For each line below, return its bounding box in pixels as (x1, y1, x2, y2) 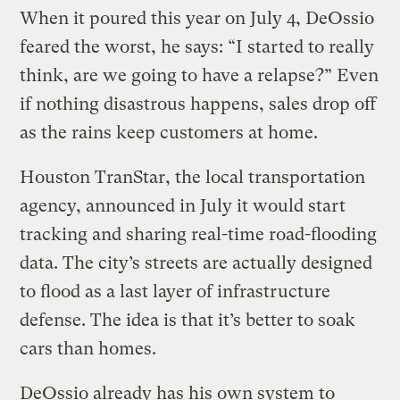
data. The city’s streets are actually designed (20, 253, 373, 274)
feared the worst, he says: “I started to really (20, 37, 375, 58)
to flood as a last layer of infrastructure (20, 281, 331, 303)
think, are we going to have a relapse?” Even (20, 65, 379, 87)
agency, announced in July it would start (20, 196, 346, 217)
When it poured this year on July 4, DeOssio (20, 8, 375, 29)
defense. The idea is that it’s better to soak (20, 310, 356, 331)
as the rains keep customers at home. (20, 122, 319, 144)
